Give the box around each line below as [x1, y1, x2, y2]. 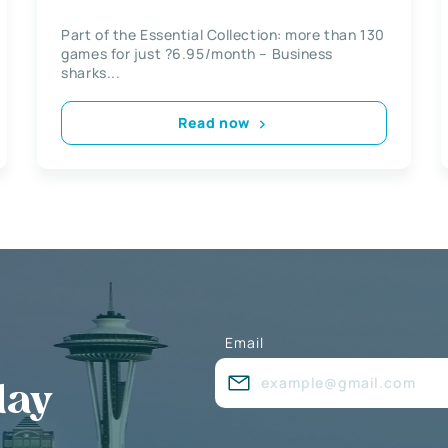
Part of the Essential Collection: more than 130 [61, 24, 385, 44]
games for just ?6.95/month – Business [61, 43, 334, 63]
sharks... [61, 62, 121, 82]
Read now [178, 113, 250, 133]
